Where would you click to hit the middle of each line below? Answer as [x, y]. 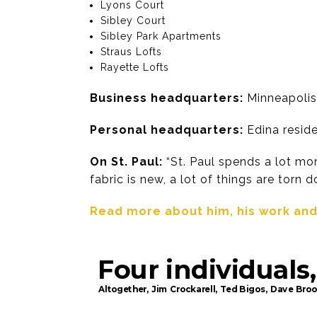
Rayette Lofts [135, 68]
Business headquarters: [167, 98]
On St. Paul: [126, 162]
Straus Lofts [132, 52]
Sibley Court [133, 21]
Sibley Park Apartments [161, 36]
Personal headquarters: [167, 130]
